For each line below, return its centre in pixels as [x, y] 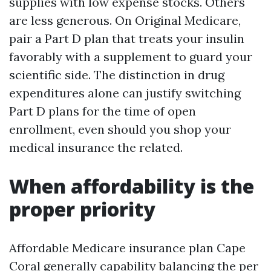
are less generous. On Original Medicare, [125, 20]
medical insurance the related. [96, 147]
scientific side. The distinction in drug [117, 75]
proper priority [82, 209]
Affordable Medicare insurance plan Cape [127, 248]
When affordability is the [132, 186]
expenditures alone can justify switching [125, 93]
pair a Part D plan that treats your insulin [127, 38]
